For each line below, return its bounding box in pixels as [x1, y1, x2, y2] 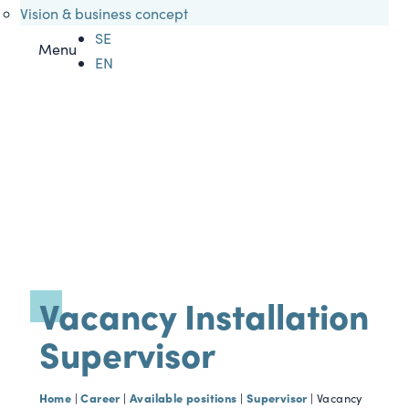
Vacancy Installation [38, 288, 369, 339]
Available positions [129, 388, 237, 405]
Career [80, 388, 121, 405]
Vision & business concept [20, 3, 189, 23]
